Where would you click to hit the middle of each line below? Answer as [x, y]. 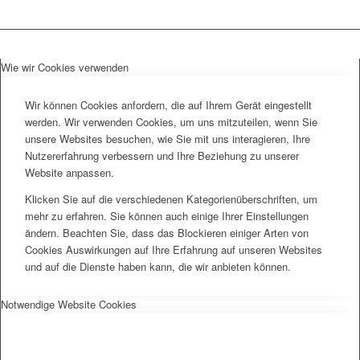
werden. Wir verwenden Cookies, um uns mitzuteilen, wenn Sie [171, 122]
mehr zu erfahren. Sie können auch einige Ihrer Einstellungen [167, 215]
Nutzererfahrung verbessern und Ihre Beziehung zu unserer [162, 156]
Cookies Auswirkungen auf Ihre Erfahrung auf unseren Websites [174, 249]
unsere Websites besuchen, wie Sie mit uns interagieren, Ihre [168, 139]
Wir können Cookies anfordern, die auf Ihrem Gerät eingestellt [168, 105]
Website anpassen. [70, 173]
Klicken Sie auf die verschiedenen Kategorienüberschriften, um [171, 198]
